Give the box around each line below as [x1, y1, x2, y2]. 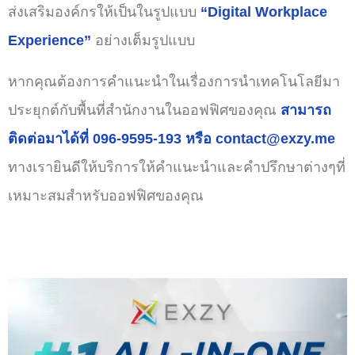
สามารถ [281, 102, 331, 118]
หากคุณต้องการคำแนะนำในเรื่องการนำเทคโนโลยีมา [8, 74, 340, 90]
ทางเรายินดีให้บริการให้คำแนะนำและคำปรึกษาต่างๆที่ [8, 159, 345, 175]
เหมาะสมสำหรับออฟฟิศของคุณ [8, 188, 204, 204]
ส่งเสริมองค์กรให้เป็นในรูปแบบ [8, 4, 200, 20]
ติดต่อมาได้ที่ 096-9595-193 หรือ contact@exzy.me [8, 131, 335, 147]
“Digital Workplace [200, 4, 327, 20]
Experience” [8, 32, 91, 48]
